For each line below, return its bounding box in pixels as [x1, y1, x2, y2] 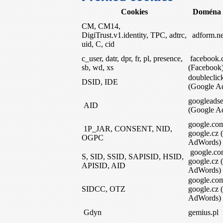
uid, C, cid [82, 40, 114, 48]
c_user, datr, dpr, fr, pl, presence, [82, 54, 183, 63]
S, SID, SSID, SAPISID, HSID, [82, 152, 184, 161]
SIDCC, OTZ [82, 185, 125, 193]
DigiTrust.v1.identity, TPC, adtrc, [82, 31, 187, 39]
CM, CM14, [82, 22, 120, 30]
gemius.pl [188, 208, 219, 217]
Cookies [121, 7, 148, 16]
